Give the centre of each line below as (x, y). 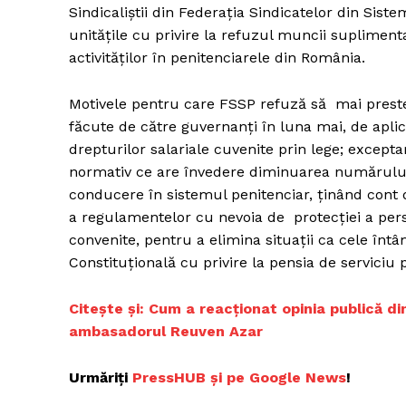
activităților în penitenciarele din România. (217, 57)
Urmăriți (101, 377)
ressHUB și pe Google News (244, 377)
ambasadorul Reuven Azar (166, 331)
